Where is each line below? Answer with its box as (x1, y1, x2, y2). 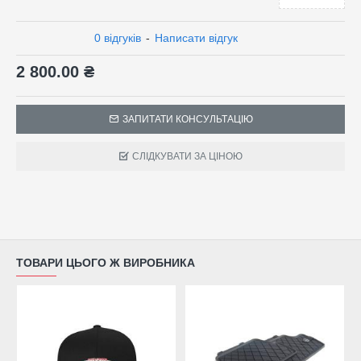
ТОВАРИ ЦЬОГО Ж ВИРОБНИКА (16, 256, 195, 270)
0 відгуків (94, 31, 141, 44)
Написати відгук (155, 31, 238, 44)
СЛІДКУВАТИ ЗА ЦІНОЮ (132, 151, 243, 162)
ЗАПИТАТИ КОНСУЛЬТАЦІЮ (122, 114, 253, 125)
